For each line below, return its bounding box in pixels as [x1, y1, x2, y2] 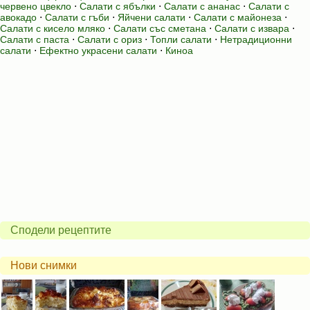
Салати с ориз [77, 34, 142, 45]
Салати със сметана [113, 23, 206, 34]
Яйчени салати [118, 12, 185, 23]
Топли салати [150, 34, 212, 45]
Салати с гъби [45, 12, 109, 23]
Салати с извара [215, 23, 289, 34]
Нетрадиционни [220, 34, 292, 45]
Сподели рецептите [10, 224, 111, 236]
